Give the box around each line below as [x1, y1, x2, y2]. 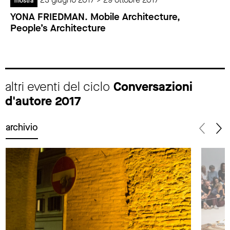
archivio [6, 121, 38, 134]
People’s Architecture [10, 21, 106, 34]
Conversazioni [113, 79, 193, 95]
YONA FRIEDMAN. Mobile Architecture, [10, 10, 180, 23]
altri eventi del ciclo [5, 79, 113, 95]
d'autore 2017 [5, 93, 81, 110]
